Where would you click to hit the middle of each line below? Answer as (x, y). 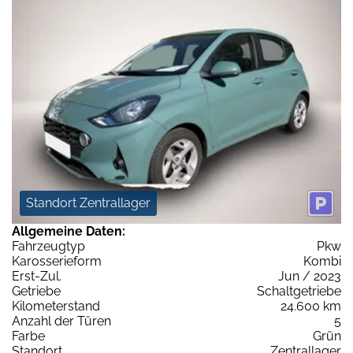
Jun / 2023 (310, 277)
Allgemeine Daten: (69, 232)
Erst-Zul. (37, 277)
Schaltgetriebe (299, 292)
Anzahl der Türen (61, 321)
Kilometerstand (56, 307)
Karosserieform (57, 262)
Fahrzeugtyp (48, 247)
